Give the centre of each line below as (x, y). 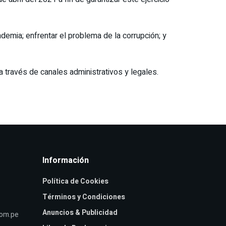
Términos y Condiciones (83, 197)
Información (65, 160)
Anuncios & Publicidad (80, 212)
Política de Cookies (75, 181)
